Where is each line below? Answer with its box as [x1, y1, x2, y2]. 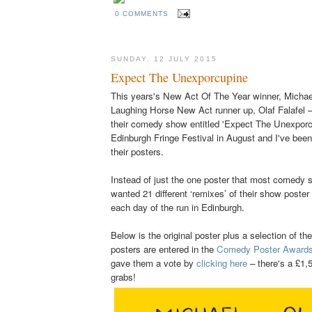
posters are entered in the [111, 242, 217, 256]
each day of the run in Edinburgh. [111, 200, 244, 214]
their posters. [111, 144, 164, 158]
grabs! [111, 270, 136, 283]
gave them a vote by [111, 256, 196, 270]
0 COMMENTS [115, 9, 169, 17]
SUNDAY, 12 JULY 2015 [111, 55, 217, 63]
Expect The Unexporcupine [111, 68, 248, 86]
